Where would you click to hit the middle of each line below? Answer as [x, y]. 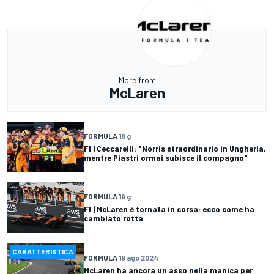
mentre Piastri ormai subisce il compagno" [166, 158]
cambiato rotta [113, 218]
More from [137, 80]
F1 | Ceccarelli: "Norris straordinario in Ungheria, [175, 149]
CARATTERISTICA [43, 251]
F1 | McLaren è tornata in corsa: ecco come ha [169, 209]
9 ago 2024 [140, 257]
